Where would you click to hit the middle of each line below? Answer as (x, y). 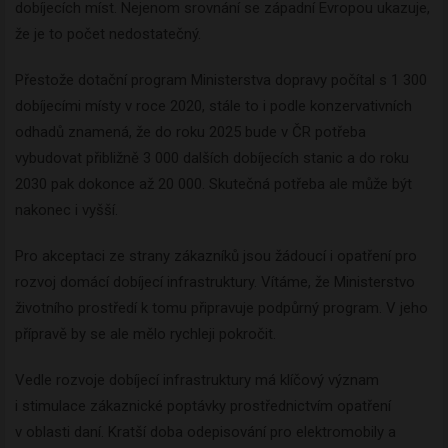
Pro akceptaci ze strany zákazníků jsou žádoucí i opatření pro (216, 256)
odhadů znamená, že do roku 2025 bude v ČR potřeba (190, 132)
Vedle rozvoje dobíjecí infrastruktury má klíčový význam (197, 380)
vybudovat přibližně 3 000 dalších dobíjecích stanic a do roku (212, 158)
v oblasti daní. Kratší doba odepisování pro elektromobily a (205, 432)
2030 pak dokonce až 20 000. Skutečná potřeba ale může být (213, 184)
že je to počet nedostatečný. (108, 34)
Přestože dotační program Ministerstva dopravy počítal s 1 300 (221, 80)
